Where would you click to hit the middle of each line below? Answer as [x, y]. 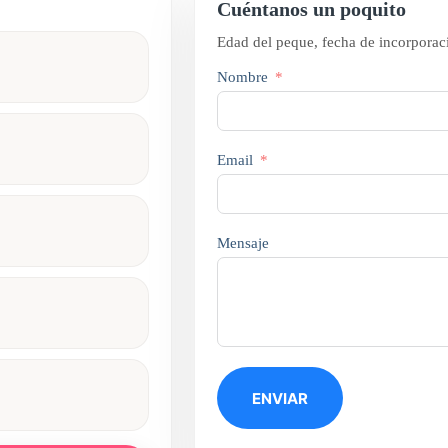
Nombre [242, 77]
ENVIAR [279, 398]
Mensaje [242, 243]
